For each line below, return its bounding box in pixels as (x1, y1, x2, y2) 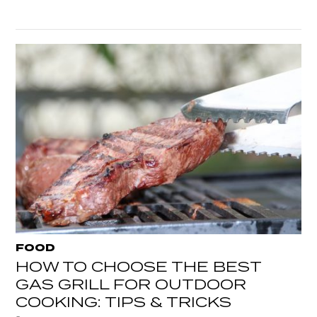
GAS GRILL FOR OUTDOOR (16, 273, 247, 296)
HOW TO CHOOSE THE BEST (16, 255, 262, 279)
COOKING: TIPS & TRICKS (16, 291, 232, 314)
